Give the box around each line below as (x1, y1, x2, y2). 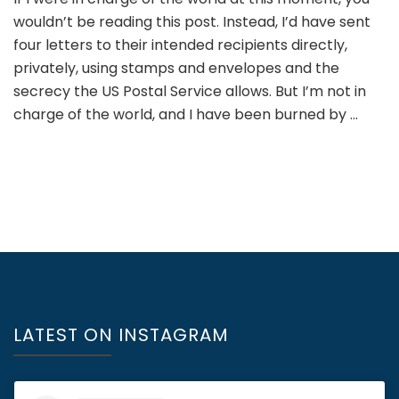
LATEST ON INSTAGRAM (13, 322, 229, 347)
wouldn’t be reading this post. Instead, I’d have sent (13, 11, 370, 32)
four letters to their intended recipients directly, (13, 34, 347, 55)
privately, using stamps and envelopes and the (13, 57, 339, 78)
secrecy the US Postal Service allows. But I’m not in (13, 80, 366, 102)
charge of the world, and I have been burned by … (13, 103, 358, 125)
